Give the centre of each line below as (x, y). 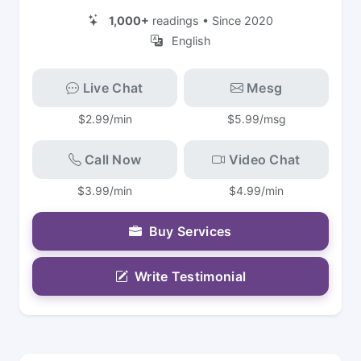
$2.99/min (105, 118)
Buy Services (190, 231)
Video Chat (264, 159)
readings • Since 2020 (211, 20)
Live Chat (113, 87)
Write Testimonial (190, 276)
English (189, 40)
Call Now (113, 159)
